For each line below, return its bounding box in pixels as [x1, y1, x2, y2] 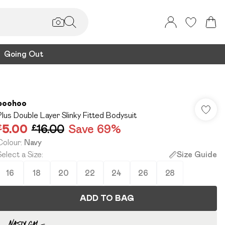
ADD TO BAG [79, 194, 134, 202]
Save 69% [68, 122, 121, 136]
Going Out [4, 50, 44, 58]
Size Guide [176, 150, 217, 159]
